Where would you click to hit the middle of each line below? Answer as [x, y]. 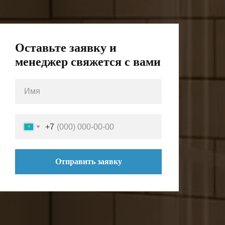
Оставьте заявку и [66, 48]
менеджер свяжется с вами [88, 62]
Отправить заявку [88, 161]
